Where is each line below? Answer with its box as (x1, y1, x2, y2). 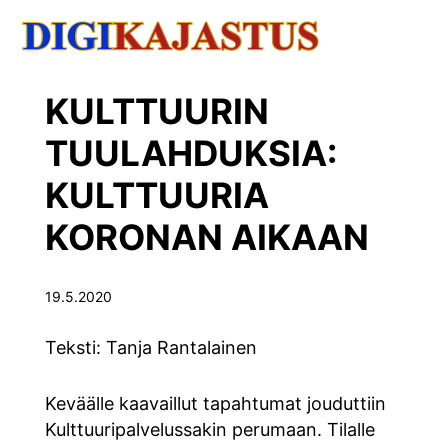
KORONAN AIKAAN (44, 215, 369, 258)
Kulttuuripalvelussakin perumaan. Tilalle (44, 418, 375, 440)
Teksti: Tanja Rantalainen (44, 336, 257, 358)
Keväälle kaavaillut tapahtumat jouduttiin (44, 392, 386, 414)
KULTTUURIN (44, 89, 269, 132)
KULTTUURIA (44, 173, 269, 216)
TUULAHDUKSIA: (44, 131, 337, 174)
